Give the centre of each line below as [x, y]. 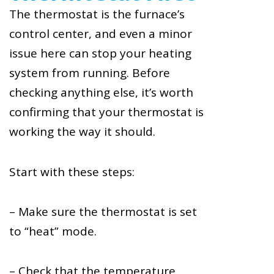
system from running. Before [90, 73]
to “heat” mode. [53, 231]
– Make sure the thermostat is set [103, 211]
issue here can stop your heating [100, 54]
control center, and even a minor [101, 34]
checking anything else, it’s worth [101, 93]
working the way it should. [82, 132]
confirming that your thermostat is [106, 112]
